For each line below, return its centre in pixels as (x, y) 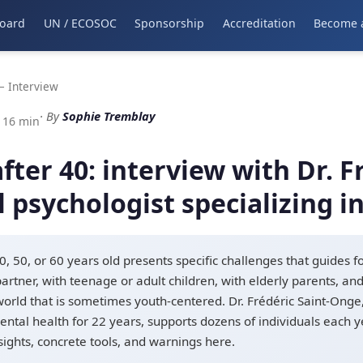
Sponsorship (170, 23)
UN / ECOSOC (80, 23)
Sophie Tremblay (109, 116)
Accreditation (259, 23)
